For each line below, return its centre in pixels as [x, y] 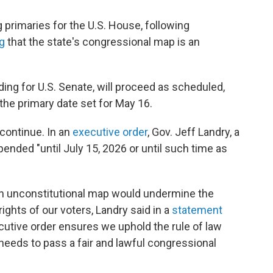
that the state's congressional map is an [102, 42]
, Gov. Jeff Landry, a [193, 132]
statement [197, 210]
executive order [110, 132]
